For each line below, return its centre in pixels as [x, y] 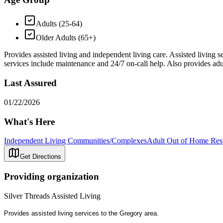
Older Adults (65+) [66, 38]
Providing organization [52, 177]
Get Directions [41, 157]
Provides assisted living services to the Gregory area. [81, 213]
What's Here [29, 121]
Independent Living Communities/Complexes [75, 141]
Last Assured [30, 83]
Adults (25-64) [59, 24]
